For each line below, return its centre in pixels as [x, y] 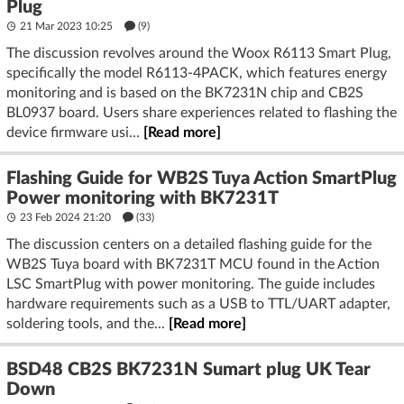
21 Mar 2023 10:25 [66, 26]
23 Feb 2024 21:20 [65, 217]
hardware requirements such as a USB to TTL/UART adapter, [198, 303]
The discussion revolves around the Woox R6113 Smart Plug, [199, 53]
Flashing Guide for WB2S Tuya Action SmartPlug [202, 178]
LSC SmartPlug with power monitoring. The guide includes [191, 284]
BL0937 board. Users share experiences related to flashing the [202, 112]
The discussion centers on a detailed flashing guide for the [189, 244]
